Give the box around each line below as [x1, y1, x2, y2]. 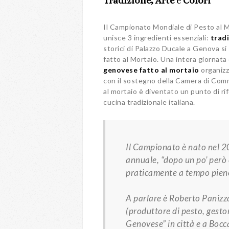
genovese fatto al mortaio [103, 65, 199, 74]
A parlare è [126, 193, 169, 203]
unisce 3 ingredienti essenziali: [103, 33, 211, 42]
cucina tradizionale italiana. [103, 98, 195, 106]
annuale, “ [126, 154, 164, 165]
